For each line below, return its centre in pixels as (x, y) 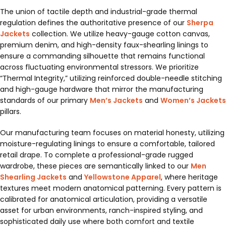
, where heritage (189, 177)
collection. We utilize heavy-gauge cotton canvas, (120, 34)
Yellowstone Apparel (123, 177)
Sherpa (200, 23)
